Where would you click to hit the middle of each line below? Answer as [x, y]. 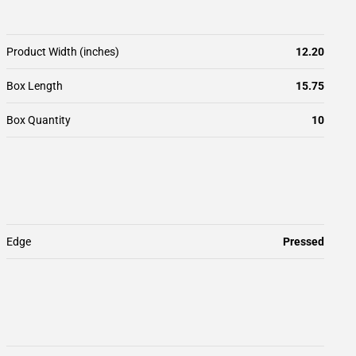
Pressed [304, 242]
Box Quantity [39, 120]
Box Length [35, 86]
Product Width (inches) [63, 52]
